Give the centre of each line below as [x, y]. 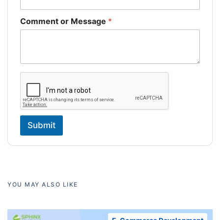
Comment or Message [64, 21]
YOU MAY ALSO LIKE [43, 184]
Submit [41, 125]
